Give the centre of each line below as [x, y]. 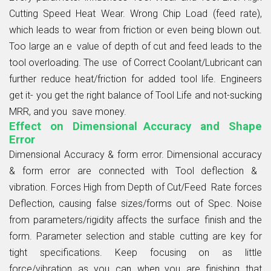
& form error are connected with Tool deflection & [135, 171]
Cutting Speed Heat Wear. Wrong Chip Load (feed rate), [135, 13]
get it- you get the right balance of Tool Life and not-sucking [135, 95]
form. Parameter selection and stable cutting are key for [135, 236]
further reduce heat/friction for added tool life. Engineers [135, 79]
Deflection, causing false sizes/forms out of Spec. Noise [135, 203]
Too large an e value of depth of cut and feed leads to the [135, 46]
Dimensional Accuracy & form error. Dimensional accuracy [135, 154]
